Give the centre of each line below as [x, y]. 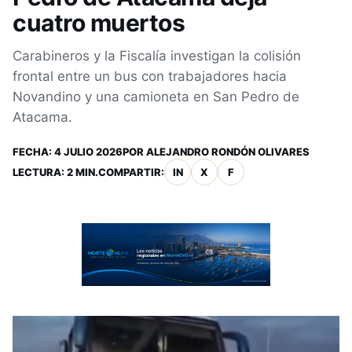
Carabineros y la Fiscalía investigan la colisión [157, 56]
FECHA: [33, 152]
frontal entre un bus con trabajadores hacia [150, 76]
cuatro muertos [99, 23]
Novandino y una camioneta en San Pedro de [156, 97]
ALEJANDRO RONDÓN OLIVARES [228, 152]
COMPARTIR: [131, 172]
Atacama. [42, 117]
